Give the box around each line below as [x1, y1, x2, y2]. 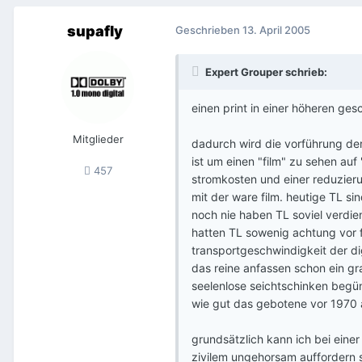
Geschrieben [175, 23, 242, 36]
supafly [66, 22, 123, 40]
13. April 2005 [242, 23, 310, 36]
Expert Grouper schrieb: [203, 65, 327, 78]
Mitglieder [72, 132, 124, 145]
